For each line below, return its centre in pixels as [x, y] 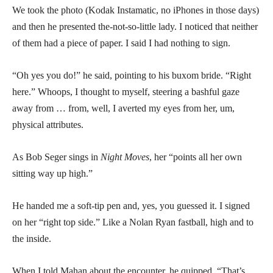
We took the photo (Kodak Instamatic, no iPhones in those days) [136, 10]
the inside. [32, 238]
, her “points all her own [196, 157]
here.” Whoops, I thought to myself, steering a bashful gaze [126, 91]
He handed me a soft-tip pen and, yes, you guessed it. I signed [131, 205]
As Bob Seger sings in [56, 157]
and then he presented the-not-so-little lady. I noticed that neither [135, 26]
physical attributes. [48, 124]
